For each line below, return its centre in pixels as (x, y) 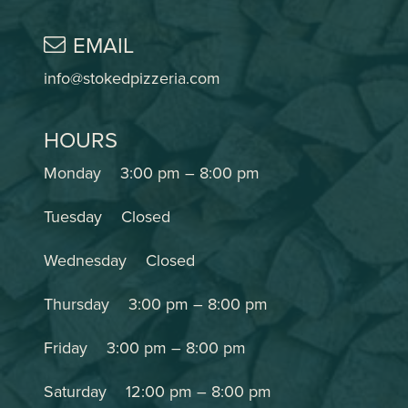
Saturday (75, 392)
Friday (66, 348)
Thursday (76, 304)
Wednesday (85, 260)
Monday (72, 173)
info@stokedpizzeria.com (132, 78)
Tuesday (73, 217)
